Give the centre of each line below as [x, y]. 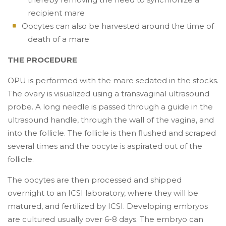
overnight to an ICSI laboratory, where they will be [103, 193]
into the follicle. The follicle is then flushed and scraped [112, 133]
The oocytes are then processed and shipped [95, 180]
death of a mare [59, 39]
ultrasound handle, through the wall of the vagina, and [111, 120]
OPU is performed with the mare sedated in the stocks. [113, 80]
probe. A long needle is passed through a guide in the [110, 107]
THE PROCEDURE [42, 60]
